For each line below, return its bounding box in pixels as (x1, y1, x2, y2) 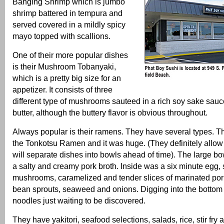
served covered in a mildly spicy (12, 19, 125, 29)
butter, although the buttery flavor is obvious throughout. (12, 107, 207, 117)
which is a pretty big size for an (12, 73, 121, 82)
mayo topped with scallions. (12, 31, 110, 40)
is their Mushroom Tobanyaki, (12, 61, 116, 71)
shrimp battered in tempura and (12, 8, 122, 17)
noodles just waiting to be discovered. (12, 195, 145, 205)
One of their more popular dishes (12, 50, 128, 59)
